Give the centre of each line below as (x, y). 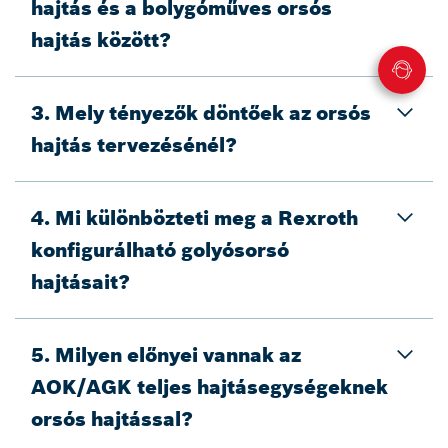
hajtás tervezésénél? (134, 145)
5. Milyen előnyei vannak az (166, 355)
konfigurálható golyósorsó (160, 250)
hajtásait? (80, 282)
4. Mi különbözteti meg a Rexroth (194, 218)
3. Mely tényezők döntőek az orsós (201, 113)
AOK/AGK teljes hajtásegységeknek (209, 387)
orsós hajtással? (112, 419)
